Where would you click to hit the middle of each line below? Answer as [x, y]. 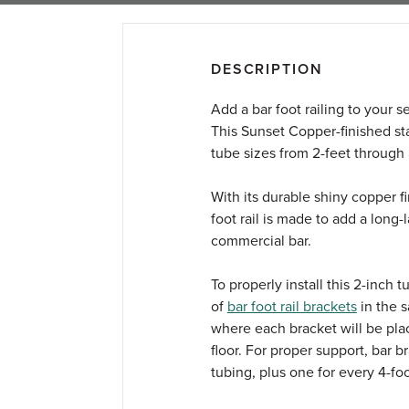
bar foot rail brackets [292, 307]
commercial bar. [261, 241]
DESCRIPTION [267, 69]
